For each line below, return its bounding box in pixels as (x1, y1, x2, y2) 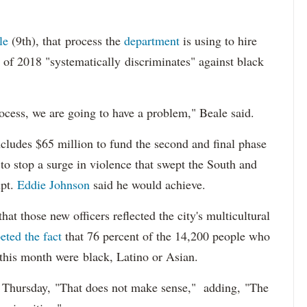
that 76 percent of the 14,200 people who (62, 228, 270, 245)
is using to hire (180, 32, 257, 49)
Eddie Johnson (17, 176, 90, 193)
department (124, 32, 180, 49)
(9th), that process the (12, 32, 124, 49)
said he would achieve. (90, 176, 206, 193)
